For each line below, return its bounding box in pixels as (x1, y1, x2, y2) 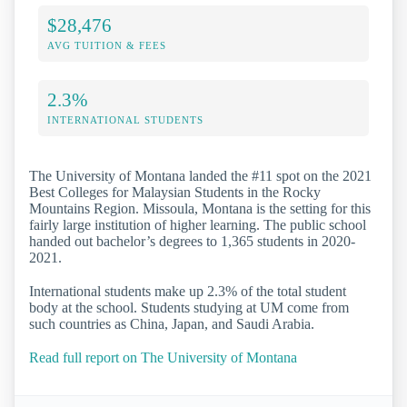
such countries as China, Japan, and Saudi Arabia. (29, 316, 314, 333)
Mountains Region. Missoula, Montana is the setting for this (29, 200, 371, 216)
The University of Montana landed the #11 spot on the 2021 (29, 167, 372, 184)
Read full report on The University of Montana (29, 350, 297, 366)
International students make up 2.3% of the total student (29, 283, 346, 300)
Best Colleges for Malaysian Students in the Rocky (29, 184, 321, 200)
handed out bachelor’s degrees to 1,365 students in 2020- (29, 233, 355, 249)
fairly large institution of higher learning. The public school (29, 216, 366, 233)
